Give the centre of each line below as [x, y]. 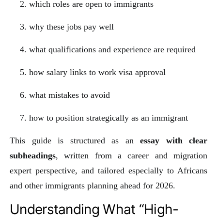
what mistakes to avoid [70, 95]
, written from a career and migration [132, 155]
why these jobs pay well [71, 26]
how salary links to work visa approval [97, 72]
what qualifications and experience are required [112, 49]
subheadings [33, 155]
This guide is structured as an [75, 140]
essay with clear [174, 140]
